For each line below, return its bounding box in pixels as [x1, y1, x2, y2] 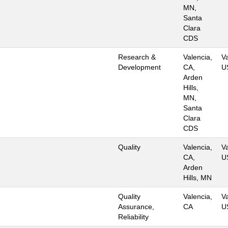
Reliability [118, 212, 149, 221]
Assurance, [118, 202, 154, 211]
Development [118, 63, 161, 71]
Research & [118, 52, 156, 61]
